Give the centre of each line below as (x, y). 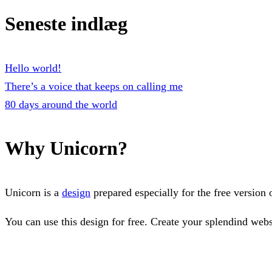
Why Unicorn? (66, 148)
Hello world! (33, 68)
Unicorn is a (33, 192)
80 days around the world (61, 104)
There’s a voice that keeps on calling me (94, 86)
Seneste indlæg (66, 23)
